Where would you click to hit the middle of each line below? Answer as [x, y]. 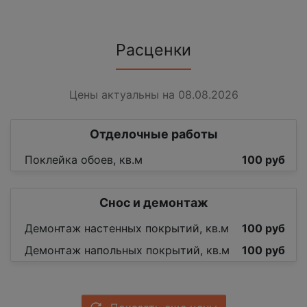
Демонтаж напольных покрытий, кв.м [127, 250]
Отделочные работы [153, 134]
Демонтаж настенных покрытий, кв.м [127, 229]
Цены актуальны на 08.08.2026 [153, 95]
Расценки [153, 50]
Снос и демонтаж [153, 203]
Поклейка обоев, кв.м [84, 160]
